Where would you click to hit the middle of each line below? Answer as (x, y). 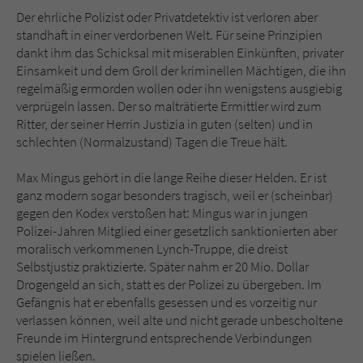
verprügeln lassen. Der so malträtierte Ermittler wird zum (169, 107)
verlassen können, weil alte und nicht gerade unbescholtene (179, 320)
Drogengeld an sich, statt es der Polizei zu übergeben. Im (169, 285)
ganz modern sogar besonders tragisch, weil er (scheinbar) (175, 196)
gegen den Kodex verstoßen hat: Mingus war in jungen (162, 214)
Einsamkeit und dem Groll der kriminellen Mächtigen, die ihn (181, 71)
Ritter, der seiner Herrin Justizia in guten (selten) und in (164, 124)
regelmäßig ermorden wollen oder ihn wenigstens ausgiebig (179, 89)
